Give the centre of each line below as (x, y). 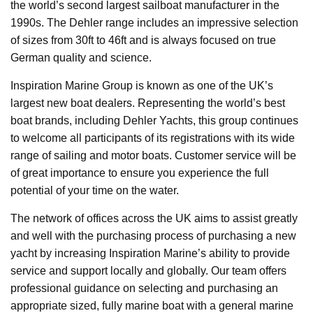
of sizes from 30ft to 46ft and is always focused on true (143, 41)
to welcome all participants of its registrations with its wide (153, 138)
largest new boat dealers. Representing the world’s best (148, 103)
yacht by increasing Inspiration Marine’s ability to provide (150, 254)
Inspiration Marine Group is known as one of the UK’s (142, 86)
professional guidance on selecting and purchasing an (144, 289)
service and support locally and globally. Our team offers (148, 271)
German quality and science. (81, 58)
